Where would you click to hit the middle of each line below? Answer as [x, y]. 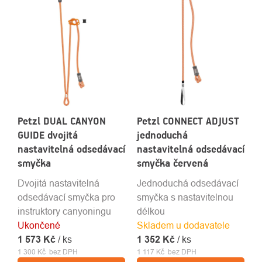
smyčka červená [173, 163]
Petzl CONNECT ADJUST [188, 121]
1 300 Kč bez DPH [48, 252]
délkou [151, 211]
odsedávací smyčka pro [66, 197]
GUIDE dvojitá [48, 135]
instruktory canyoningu [64, 211]
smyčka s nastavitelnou [185, 197]
